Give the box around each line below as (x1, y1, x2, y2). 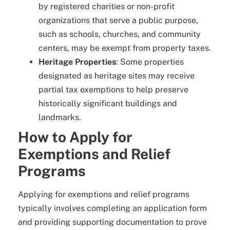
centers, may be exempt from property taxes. (39, 43, 211, 53)
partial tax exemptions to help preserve (39, 84, 188, 94)
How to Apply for (18, 128, 132, 145)
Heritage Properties (39, 56, 116, 67)
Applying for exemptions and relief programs (18, 189, 189, 199)
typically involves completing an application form (18, 203, 207, 213)
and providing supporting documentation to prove (18, 217, 207, 227)
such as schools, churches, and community (39, 29, 201, 39)
